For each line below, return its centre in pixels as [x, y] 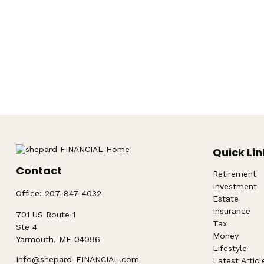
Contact [39, 171]
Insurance [232, 211]
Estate [226, 199]
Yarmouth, [36, 240]
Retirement [235, 174]
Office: [30, 194]
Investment [235, 187]
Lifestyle [230, 248]
